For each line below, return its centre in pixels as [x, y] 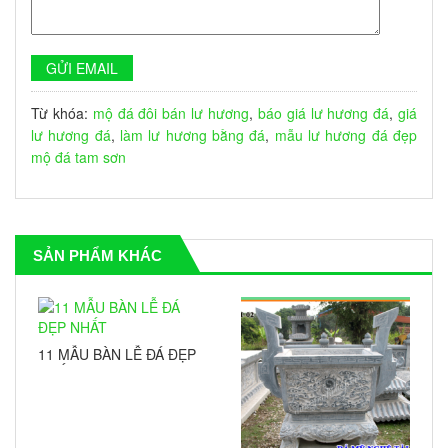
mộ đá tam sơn [78, 156]
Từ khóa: [62, 112]
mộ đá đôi [125, 112]
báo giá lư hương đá [323, 112]
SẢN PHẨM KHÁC [97, 255]
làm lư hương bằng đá [193, 134]
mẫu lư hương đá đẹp [346, 134]
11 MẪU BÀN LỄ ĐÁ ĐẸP [117, 353]
